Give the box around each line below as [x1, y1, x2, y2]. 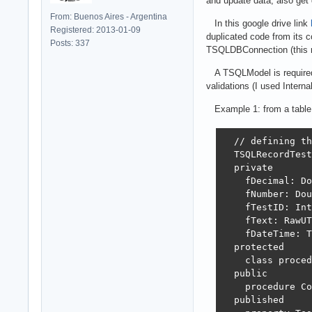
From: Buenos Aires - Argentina [50, 11, 167, 22]
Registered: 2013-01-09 [50, 24, 141, 35]
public [222, 268, 267, 279]
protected [222, 242, 284, 253]
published [222, 295, 284, 306]
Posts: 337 [50, 38, 90, 48]
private [222, 162, 273, 173]
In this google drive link [206, 17, 311, 29]
